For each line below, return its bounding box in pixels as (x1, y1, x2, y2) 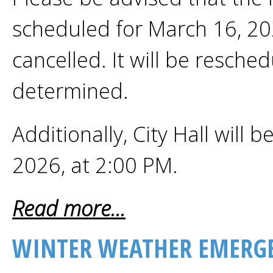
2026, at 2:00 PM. (12, 151, 183, 179)
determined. (12, 76, 129, 105)
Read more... (12, 194, 126, 222)
